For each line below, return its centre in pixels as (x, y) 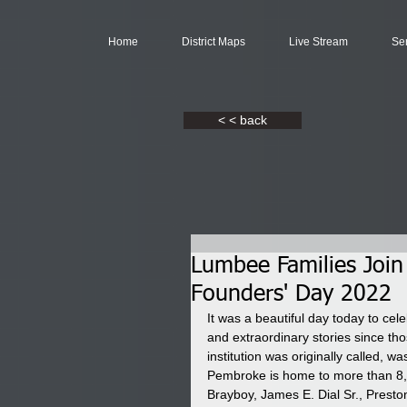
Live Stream (318, 42)
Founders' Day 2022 (291, 295)
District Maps (213, 42)
